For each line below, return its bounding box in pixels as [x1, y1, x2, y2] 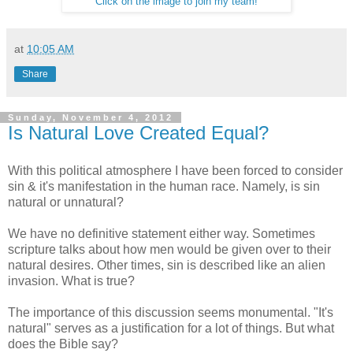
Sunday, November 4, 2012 [8, 112, 173, 122]
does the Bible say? [8, 336, 118, 351]
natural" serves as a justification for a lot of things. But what [8, 321, 334, 335]
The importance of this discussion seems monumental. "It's [8, 305, 333, 319]
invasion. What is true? [8, 273, 135, 288]
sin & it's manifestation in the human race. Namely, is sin [8, 179, 320, 193]
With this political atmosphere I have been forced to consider [8, 163, 343, 177]
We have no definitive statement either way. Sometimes [8, 226, 315, 240]
